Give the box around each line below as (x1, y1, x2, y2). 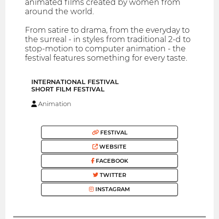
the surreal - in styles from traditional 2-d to (25, 35, 191, 44)
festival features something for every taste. (25, 53, 188, 63)
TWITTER (98, 172, 126, 179)
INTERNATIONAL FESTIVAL (31, 78, 119, 86)
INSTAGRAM (94, 186, 130, 193)
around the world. (25, 7, 94, 17)
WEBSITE (98, 143, 127, 150)
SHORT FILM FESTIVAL (31, 86, 105, 93)
